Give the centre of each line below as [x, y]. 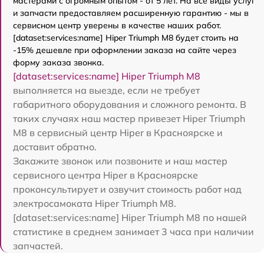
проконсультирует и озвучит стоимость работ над [127, 189]
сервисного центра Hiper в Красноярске [105, 175]
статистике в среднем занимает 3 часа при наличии [133, 231]
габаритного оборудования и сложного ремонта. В [130, 104]
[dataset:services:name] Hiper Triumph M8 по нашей [130, 217]
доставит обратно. [55, 146]
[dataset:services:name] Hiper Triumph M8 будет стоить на [126, 37]
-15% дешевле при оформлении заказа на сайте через [125, 50]
